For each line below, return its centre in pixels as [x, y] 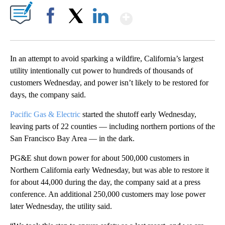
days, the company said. [48, 95]
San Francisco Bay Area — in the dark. [72, 139]
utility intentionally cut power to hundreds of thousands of [101, 71]
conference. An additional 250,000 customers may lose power [108, 194]
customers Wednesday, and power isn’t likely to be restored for [109, 83]
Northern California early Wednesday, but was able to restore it [109, 170]
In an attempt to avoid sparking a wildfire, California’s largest [107, 59]
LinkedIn [101, 33]
